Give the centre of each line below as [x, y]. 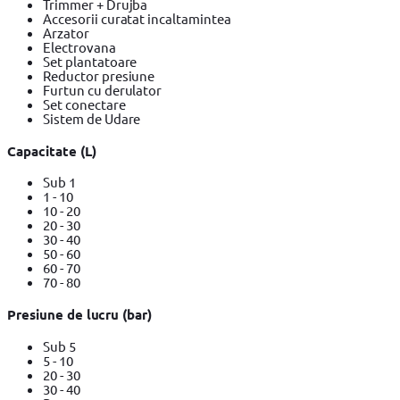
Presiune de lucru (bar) [80, 315]
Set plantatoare [90, 61]
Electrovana [79, 46]
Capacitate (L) [52, 150]
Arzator [66, 32]
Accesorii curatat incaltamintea [137, 18]
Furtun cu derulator [103, 89]
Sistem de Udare [92, 118]
